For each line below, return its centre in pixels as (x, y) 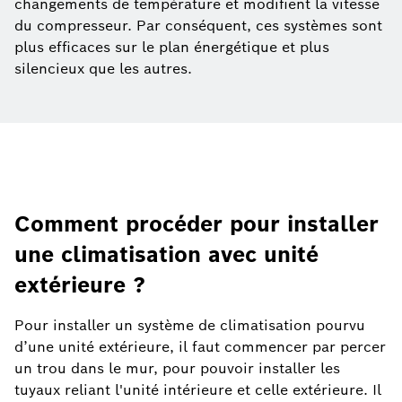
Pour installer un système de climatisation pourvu (190, 326)
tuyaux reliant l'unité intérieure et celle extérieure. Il (198, 390)
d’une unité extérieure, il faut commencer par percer (200, 347)
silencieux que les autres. (103, 69)
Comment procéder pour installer (197, 224)
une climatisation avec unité (166, 255)
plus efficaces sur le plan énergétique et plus (172, 48)
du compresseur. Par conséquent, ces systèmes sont (198, 26)
